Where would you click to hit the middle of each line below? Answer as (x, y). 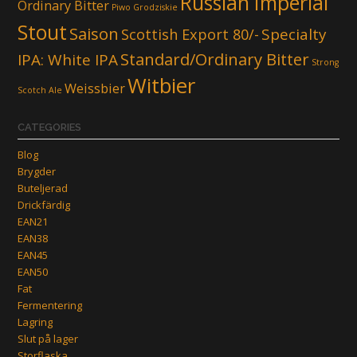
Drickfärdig (44, 204)
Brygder (37, 171)
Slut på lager (48, 338)
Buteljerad (43, 188)
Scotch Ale (40, 90)
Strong (325, 62)
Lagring (35, 322)
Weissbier (95, 88)
